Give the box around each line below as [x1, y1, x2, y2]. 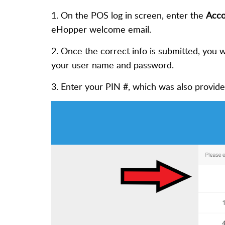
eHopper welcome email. [51, 23, 151, 35]
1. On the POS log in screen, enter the [51, 9, 206, 21]
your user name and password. [51, 59, 174, 71]
